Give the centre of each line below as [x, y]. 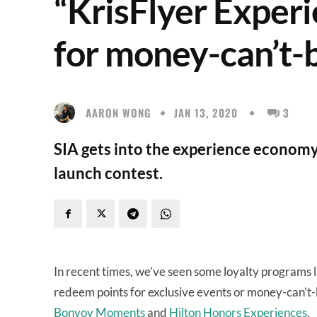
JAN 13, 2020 [206, 113]
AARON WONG [119, 112]
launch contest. [108, 173]
